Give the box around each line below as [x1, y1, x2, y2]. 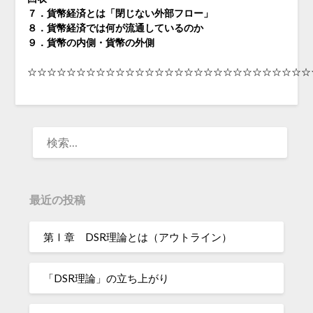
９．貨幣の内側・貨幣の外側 [27, 36, 164, 49]
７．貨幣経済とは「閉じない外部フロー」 [27, 7, 213, 20]
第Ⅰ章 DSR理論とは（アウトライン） [43, 230, 233, 243]
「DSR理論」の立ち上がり [43, 271, 170, 284]
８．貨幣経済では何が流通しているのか [27, 22, 203, 34]
